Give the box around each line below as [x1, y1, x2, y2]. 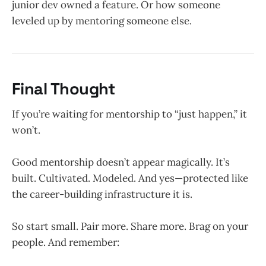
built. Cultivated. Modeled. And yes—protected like [12, 172, 248, 185]
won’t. [12, 123, 40, 137]
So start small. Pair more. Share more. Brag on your [12, 220, 248, 233]
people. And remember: [12, 236, 119, 249]
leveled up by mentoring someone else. [12, 14, 192, 28]
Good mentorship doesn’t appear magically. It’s [12, 156, 230, 169]
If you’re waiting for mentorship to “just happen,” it [12, 107, 247, 121]
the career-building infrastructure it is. [12, 188, 192, 201]
